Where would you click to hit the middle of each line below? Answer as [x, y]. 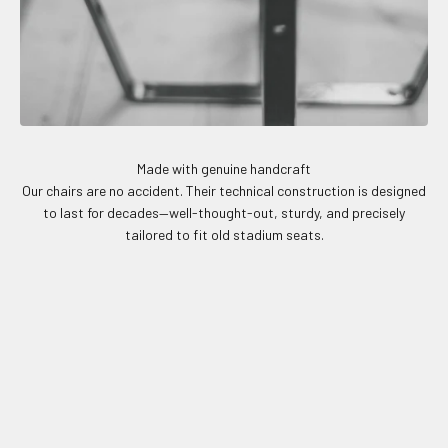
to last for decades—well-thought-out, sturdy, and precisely [224, 212]
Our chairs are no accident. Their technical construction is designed [224, 190]
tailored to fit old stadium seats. [224, 234]
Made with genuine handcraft [224, 168]
